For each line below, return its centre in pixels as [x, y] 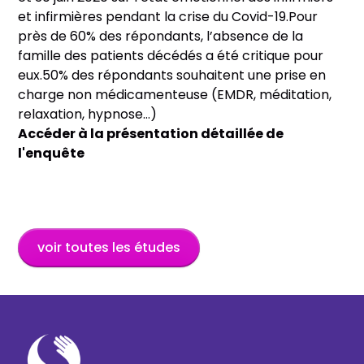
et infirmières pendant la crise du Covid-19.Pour [168, 16]
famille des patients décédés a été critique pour [171, 55]
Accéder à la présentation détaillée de [151, 133]
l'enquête [52, 153]
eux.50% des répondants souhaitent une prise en [172, 75]
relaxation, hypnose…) [88, 114]
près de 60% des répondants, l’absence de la [161, 36]
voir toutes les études [109, 247]
